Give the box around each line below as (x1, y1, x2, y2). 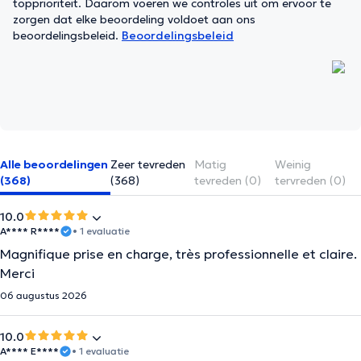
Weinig (274, 157, 311, 172)
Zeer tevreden (110, 157, 186, 172)
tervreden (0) (274, 173, 346, 188)
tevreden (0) (194, 173, 262, 188)
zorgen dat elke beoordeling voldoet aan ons (13, 12, 255, 27)
